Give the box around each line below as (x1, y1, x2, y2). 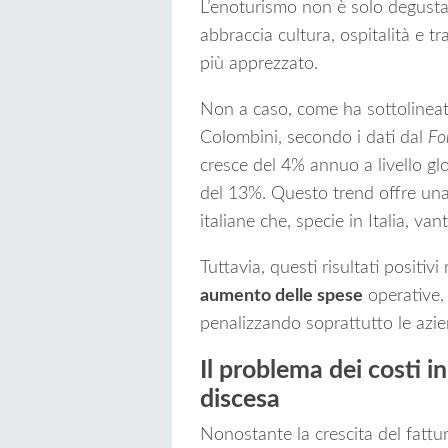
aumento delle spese (200, 287, 363, 306)
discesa (200, 387, 280, 413)
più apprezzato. (200, 55, 318, 74)
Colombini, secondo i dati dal (200, 129, 423, 148)
